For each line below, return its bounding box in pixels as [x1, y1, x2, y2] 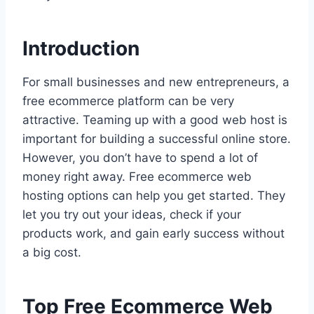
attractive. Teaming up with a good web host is [22, 113, 287, 128]
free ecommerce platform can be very [22, 94, 234, 109]
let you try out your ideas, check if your [22, 207, 241, 222]
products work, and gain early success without [22, 226, 285, 241]
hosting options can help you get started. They [22, 189, 285, 203]
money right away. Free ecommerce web [22, 170, 252, 184]
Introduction [22, 36, 139, 61]
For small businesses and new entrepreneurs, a [22, 75, 289, 90]
